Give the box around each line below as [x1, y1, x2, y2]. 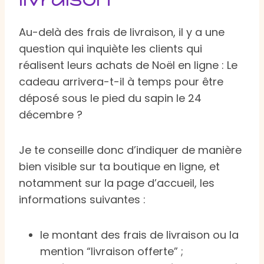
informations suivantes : [19, 192, 146, 207]
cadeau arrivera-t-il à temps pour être [19, 74, 223, 89]
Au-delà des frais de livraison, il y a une [19, 24, 225, 39]
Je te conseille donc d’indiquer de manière [19, 142, 242, 157]
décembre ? [19, 107, 82, 122]
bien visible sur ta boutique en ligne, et [19, 159, 220, 174]
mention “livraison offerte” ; [40, 243, 183, 259]
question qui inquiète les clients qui [19, 41, 202, 56]
